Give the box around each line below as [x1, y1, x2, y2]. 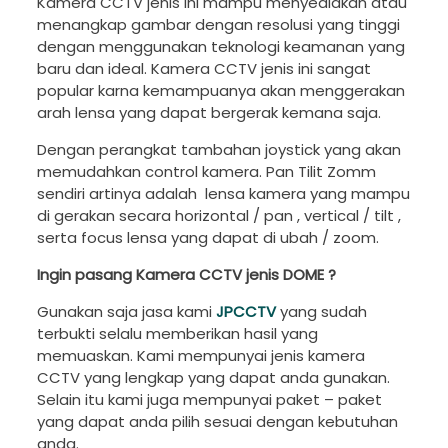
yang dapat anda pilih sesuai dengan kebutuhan [36, 410, 398, 432]
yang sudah [275, 300, 367, 322]
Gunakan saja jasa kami [36, 300, 212, 322]
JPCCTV [215, 300, 276, 322]
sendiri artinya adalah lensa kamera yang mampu [36, 182, 410, 204]
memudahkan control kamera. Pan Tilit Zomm [36, 160, 376, 182]
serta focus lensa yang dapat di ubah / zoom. [36, 226, 379, 248]
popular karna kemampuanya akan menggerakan [36, 79, 405, 101]
